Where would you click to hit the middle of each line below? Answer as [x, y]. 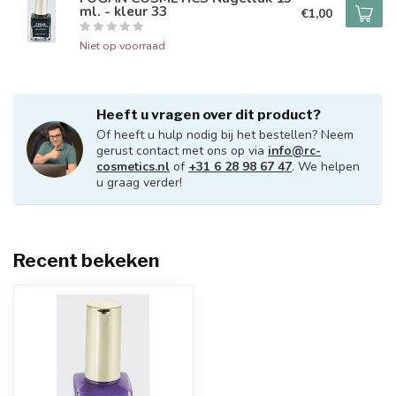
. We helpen [326, 167]
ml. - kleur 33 [123, 11]
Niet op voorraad [122, 46]
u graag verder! [139, 183]
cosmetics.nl [133, 167]
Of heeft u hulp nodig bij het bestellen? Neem [225, 135]
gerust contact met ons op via [182, 151]
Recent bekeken [86, 260]
